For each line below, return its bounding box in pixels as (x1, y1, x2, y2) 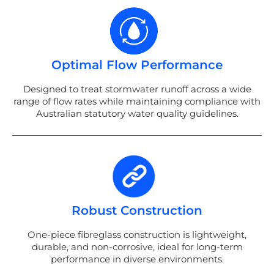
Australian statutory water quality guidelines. (35, 108, 239, 120)
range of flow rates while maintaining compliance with (13, 95, 261, 108)
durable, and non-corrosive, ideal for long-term (31, 240, 243, 253)
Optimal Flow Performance (51, 57, 223, 73)
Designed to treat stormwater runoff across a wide (23, 83, 251, 95)
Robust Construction (72, 202, 202, 218)
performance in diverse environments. (50, 253, 224, 265)
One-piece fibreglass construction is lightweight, (28, 228, 246, 240)
